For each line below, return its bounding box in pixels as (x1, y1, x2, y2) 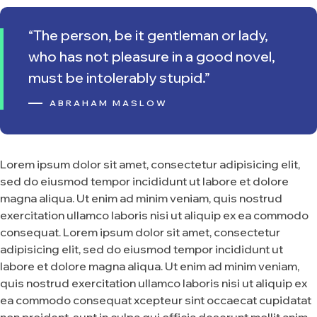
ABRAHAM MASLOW (50, 97, 168, 108)
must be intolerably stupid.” (28, 68, 210, 86)
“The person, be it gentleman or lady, (28, 25, 268, 44)
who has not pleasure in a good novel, (28, 47, 275, 65)
